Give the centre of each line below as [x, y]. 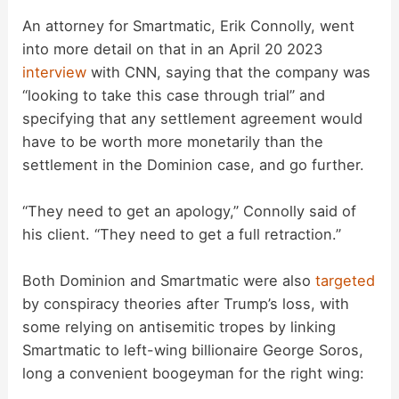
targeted [346, 281]
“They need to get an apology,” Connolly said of [190, 211]
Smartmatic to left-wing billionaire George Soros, [193, 350]
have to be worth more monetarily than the [173, 141]
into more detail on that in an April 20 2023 [173, 49]
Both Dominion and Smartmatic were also [169, 281]
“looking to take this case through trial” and [174, 95]
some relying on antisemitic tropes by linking [179, 327]
